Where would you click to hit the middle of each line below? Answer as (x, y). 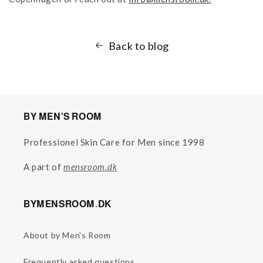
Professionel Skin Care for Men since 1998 (114, 142)
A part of (43, 166)
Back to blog (139, 45)
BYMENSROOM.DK (68, 204)
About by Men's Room (67, 235)
